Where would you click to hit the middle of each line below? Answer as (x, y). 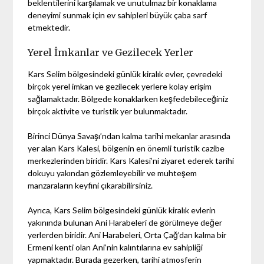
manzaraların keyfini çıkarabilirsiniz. (90, 185)
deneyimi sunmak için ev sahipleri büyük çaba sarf (118, 15)
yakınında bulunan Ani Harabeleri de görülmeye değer (125, 222)
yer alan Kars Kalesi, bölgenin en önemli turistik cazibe (126, 148)
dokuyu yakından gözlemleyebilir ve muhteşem (113, 173)
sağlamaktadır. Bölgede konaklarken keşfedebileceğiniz (128, 98)
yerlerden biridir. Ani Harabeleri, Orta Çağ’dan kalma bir (127, 235)
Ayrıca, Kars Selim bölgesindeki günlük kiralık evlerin (122, 210)
